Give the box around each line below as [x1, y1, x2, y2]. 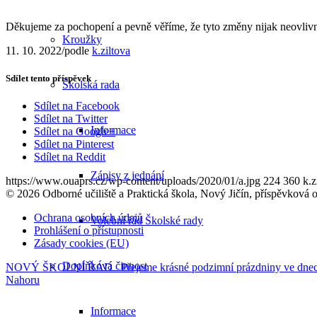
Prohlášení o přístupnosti [34, 224, 144, 237]
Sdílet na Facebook [34, 100, 120, 113]
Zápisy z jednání [91, 169, 164, 181]
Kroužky [62, 33, 102, 45]
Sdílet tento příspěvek [6, 72, 91, 83]
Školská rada [62, 79, 120, 91]
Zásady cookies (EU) [34, 237, 129, 250]
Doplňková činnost [62, 260, 147, 272]
